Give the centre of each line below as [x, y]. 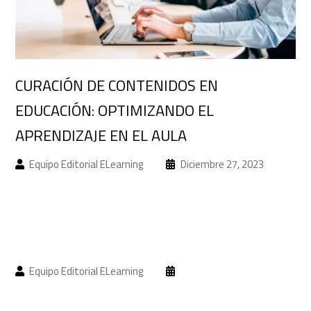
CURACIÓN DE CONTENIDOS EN [117, 85]
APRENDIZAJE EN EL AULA [101, 135]
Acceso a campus [58, 36]
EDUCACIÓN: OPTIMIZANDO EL [115, 110]
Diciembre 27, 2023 [221, 164]
